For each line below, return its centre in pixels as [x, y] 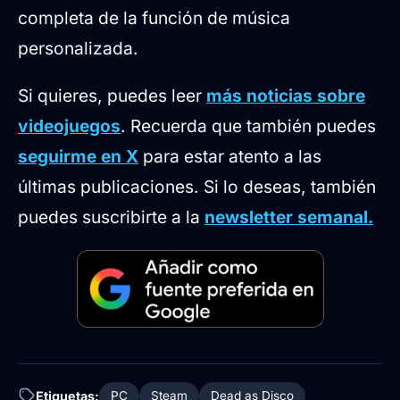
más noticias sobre [286, 96]
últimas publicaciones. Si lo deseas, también [197, 187]
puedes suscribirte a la [111, 217]
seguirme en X [78, 157]
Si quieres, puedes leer [112, 96]
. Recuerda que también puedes [248, 126]
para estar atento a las [230, 157]
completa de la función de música [154, 17]
